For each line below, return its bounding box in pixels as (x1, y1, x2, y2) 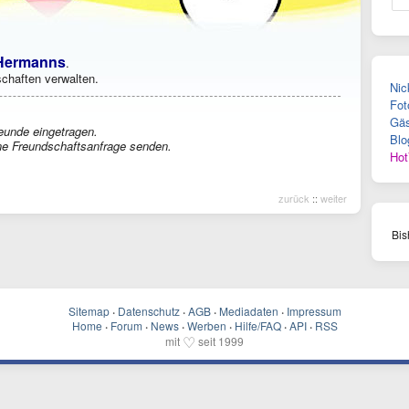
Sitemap (68, 303, 110, 319)
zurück (278, 191, 309, 205)
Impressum (286, 303, 341, 319)
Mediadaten (218, 303, 278, 319)
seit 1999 (195, 333, 244, 349)
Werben (186, 318, 226, 333)
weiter (320, 191, 347, 205)
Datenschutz (117, 303, 180, 319)
